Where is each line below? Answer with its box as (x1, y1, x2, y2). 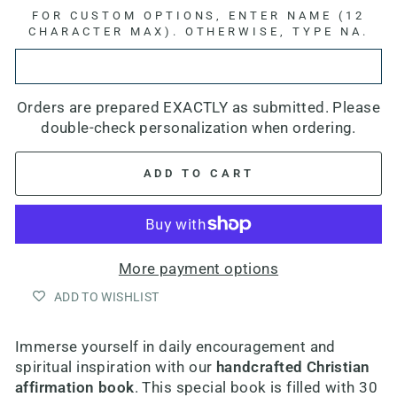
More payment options (118, 260, 279, 277)
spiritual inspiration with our (15, 358, 216, 376)
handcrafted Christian (215, 358, 370, 376)
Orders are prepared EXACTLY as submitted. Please (17, 99, 380, 116)
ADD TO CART (143, 167, 254, 180)
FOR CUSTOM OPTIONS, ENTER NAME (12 (31, 9, 366, 22)
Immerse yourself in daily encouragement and (15, 338, 336, 355)
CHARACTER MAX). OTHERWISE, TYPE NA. (27, 25, 370, 38)
